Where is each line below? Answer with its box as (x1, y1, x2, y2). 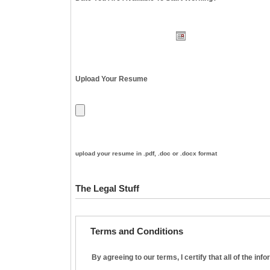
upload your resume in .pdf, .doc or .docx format (75, 149, 217, 157)
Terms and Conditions (90, 225, 183, 236)
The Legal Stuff (75, 183, 139, 193)
